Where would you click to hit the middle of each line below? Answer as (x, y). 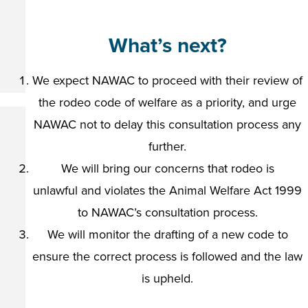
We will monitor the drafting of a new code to (167, 234)
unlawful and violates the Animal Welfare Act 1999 (167, 190)
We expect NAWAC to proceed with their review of (167, 80)
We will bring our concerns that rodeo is (167, 168)
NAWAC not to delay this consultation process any (167, 124)
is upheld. (167, 278)
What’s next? (167, 46)
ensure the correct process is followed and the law (167, 256)
